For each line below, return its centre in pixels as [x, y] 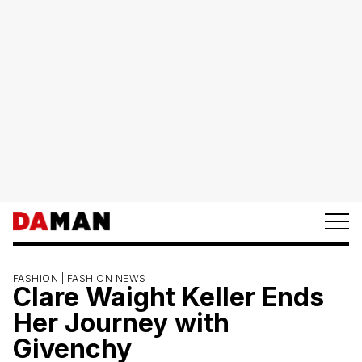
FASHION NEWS [106, 278]
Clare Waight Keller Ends [168, 297]
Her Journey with [121, 322]
